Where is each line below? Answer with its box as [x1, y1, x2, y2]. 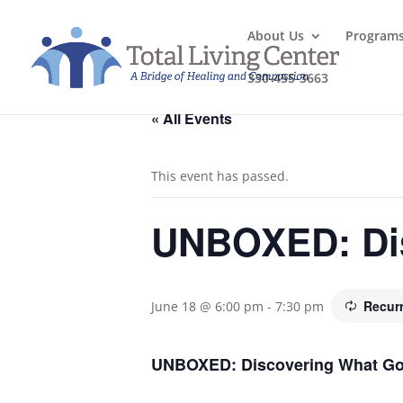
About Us [247, 27, 304, 44]
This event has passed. [151, 167, 289, 184]
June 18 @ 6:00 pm [151, 298, 264, 315]
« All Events [151, 108, 232, 129]
